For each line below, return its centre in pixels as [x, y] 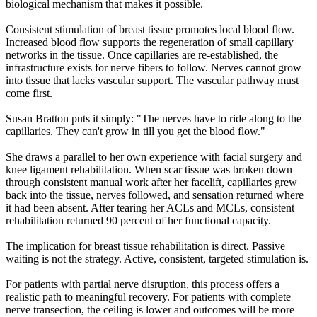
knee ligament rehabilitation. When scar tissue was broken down [149, 169]
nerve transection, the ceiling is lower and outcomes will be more [150, 309]
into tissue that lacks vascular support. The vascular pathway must [152, 80]
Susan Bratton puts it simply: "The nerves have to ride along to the [154, 118]
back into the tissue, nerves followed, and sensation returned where [155, 195]
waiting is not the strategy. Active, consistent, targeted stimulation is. [157, 258]
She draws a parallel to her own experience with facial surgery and [154, 156]
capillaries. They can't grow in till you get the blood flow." [136, 131]
